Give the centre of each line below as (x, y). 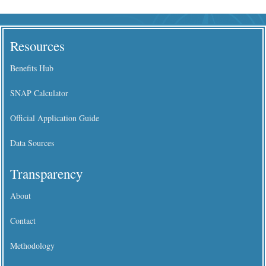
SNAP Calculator (39, 93)
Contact (23, 220)
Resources (37, 45)
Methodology (32, 245)
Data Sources (32, 142)
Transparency (46, 173)
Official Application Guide (54, 118)
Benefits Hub (31, 68)
